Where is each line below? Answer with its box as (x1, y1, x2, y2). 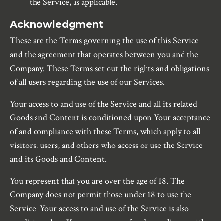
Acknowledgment (10, 18, 103, 31)
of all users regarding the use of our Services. (10, 76, 165, 88)
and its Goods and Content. (10, 153, 107, 165)
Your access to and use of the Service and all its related (10, 98, 197, 110)
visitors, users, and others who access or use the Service (10, 140, 203, 151)
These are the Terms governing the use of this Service (10, 35, 199, 47)
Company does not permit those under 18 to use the (10, 189, 191, 201)
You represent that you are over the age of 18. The (10, 175, 184, 187)
